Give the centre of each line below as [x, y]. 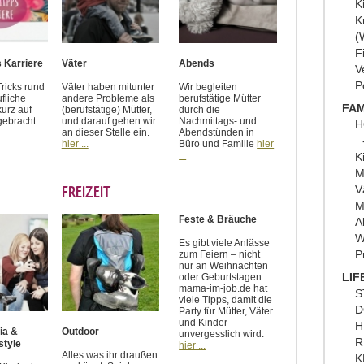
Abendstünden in [217, 132]
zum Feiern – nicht [220, 254]
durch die [200, 109]
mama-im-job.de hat [223, 288]
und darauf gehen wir [108, 121]
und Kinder [204, 322]
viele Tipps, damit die [226, 299]
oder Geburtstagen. [222, 277]
